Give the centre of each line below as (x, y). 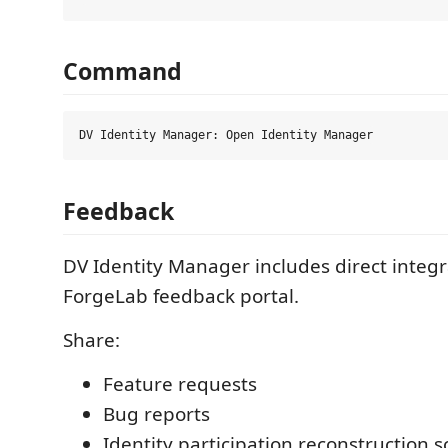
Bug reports (156, 413)
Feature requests (180, 383)
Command (122, 71)
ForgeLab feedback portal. (181, 295)
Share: (91, 339)
